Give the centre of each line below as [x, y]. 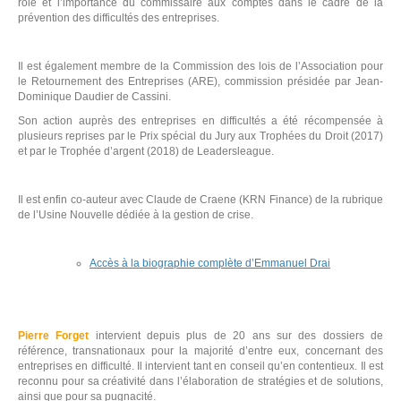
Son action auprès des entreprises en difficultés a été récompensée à [200, 121]
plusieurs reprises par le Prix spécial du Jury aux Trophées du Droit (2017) [200, 136]
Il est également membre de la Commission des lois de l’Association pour [200, 66]
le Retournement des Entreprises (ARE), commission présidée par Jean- [200, 81]
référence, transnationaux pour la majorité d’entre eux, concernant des [200, 351]
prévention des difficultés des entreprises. [119, 18]
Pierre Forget [54, 336]
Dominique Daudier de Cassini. [94, 97]
